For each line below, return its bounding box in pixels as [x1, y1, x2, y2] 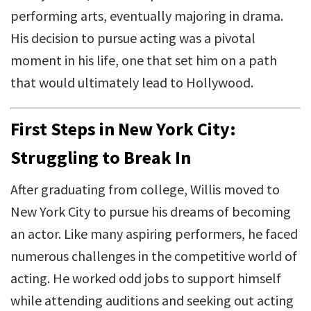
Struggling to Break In [10, 146, 191, 169]
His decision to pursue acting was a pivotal [10, 29, 255, 47]
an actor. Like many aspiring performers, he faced [10, 225, 298, 242]
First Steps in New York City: [10, 117, 236, 140]
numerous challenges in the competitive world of [10, 247, 297, 264]
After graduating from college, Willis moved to [10, 180, 280, 198]
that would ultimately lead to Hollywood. [10, 74, 253, 91]
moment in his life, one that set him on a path [10, 51, 277, 69]
